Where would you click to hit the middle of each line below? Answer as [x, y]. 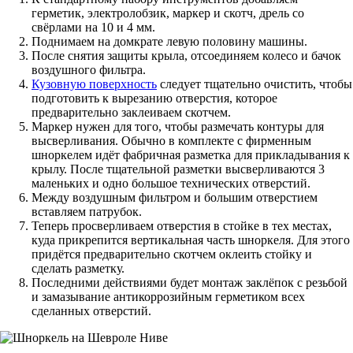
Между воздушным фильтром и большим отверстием [175, 198]
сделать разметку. [78, 269]
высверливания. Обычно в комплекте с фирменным [171, 141]
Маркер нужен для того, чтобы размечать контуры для [178, 127]
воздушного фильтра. [89, 70]
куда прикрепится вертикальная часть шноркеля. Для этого [191, 240]
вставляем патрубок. [87, 212]
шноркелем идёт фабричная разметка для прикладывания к [191, 155]
